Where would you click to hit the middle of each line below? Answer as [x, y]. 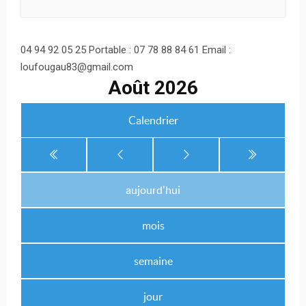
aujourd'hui [153, 190]
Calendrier [153, 120]
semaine [153, 261]
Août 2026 [153, 87]
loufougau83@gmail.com [77, 67]
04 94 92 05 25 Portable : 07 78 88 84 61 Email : [126, 50]
